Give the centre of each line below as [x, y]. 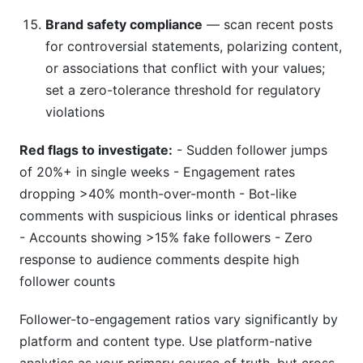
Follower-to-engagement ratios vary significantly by [179, 319]
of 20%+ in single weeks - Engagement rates [157, 172]
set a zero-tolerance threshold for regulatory [183, 90]
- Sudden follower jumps [250, 150]
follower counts [67, 281]
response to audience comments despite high [159, 259]
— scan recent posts [268, 24]
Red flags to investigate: [96, 150]
